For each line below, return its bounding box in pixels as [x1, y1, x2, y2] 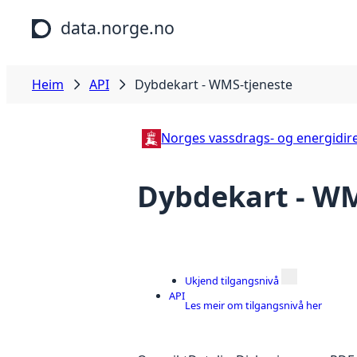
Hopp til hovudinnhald [6, 6, 141, 24]
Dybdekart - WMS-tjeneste [135, 76, 292, 93]
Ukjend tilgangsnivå [185, 273, 279, 288]
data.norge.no [61, 16, 175, 39]
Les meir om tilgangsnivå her [185, 297, 322, 312]
